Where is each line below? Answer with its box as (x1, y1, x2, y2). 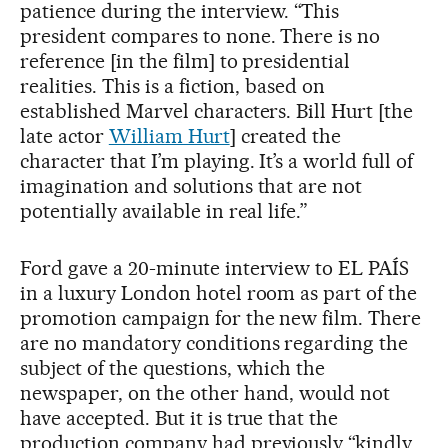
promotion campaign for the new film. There (20, 306, 422, 330)
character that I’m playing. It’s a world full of (20, 149, 414, 173)
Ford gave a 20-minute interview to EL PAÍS (20, 256, 410, 280)
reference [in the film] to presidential (20, 49, 351, 73)
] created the (229, 124, 342, 148)
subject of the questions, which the (20, 356, 326, 380)
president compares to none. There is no (20, 24, 381, 48)
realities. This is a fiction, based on (20, 74, 326, 98)
